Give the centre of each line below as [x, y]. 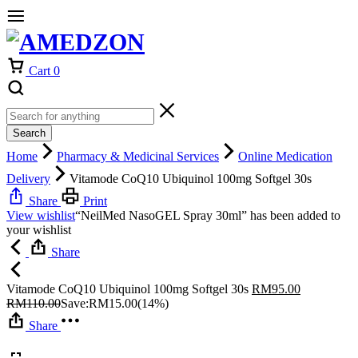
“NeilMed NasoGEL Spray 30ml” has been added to [208, 215]
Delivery [28, 179]
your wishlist [39, 230]
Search [29, 133]
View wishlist [41, 215]
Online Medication [285, 156]
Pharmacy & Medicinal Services [138, 156]
